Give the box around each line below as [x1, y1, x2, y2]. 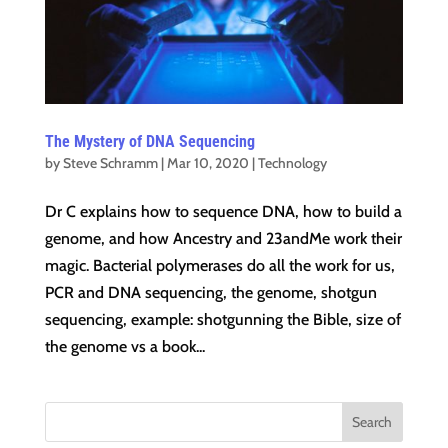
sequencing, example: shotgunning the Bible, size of [44, 310, 401, 330]
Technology [257, 154, 327, 173]
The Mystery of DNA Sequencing [44, 132, 255, 152]
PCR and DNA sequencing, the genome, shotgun [44, 283, 377, 303]
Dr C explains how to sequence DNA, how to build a [44, 202, 402, 222]
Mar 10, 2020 [166, 154, 249, 173]
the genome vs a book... [44, 337, 205, 357]
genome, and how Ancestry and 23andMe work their [44, 229, 402, 249]
